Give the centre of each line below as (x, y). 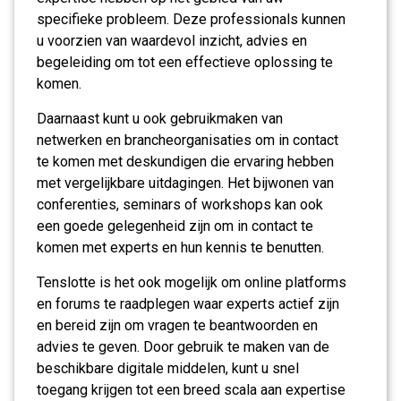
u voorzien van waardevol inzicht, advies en (172, 41)
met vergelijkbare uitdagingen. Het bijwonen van (185, 183)
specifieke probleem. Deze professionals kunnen (191, 19)
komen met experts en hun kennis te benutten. (180, 247)
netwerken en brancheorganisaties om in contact (188, 140)
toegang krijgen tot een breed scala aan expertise (191, 390)
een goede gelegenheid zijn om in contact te (175, 226)
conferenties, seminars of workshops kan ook (180, 205)
